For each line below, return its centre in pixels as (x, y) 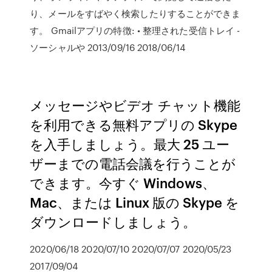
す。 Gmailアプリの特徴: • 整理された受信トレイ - (135, 30)
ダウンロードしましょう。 (113, 221)
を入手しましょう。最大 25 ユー (130, 144)
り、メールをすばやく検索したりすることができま (135, 13)
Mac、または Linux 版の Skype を (135, 202)
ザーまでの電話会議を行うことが (133, 163)
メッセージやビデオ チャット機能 (135, 105)
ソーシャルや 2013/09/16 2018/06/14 (108, 47)
